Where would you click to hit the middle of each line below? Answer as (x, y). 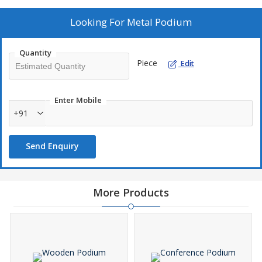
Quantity (35, 53)
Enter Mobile (78, 100)
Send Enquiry (52, 146)
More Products (131, 192)
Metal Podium (159, 22)
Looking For (99, 22)
